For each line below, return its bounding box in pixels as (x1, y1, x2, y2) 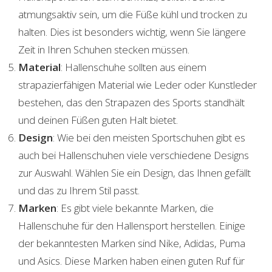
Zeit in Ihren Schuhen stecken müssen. (18, 42, 189, 57)
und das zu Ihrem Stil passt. (18, 183, 140, 198)
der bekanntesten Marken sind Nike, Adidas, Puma (18, 236, 245, 251)
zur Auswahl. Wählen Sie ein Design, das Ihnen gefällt (18, 166, 251, 180)
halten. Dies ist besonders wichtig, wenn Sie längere (18, 25, 246, 39)
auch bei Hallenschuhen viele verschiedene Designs (18, 148, 249, 163)
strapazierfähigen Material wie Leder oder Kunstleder (18, 78, 257, 92)
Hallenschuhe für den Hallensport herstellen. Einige (18, 219, 245, 233)
